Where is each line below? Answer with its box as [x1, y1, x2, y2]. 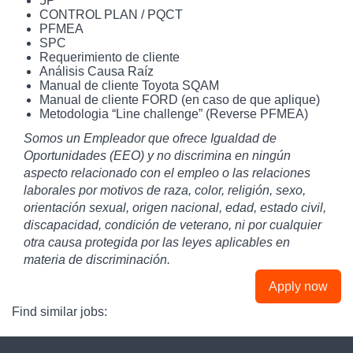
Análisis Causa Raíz [39, 64, 154, 78]
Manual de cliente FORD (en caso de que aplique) [39, 92, 323, 106]
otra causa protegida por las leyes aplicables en [24, 235, 290, 249]
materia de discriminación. [24, 252, 170, 266]
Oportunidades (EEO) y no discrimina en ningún [24, 148, 291, 162]
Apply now [269, 279, 328, 293]
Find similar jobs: [12, 304, 107, 318]
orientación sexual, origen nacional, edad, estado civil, [24, 200, 326, 214]
